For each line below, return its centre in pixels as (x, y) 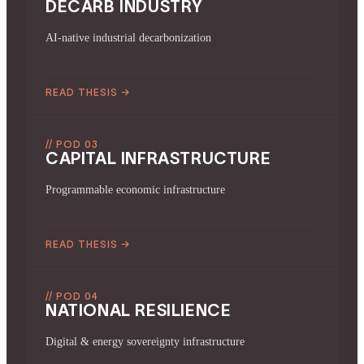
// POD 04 (72, 296)
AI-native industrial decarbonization (128, 37)
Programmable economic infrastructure (135, 189)
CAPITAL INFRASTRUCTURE (158, 158)
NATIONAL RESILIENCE (139, 310)
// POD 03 (72, 144)
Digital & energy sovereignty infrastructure (145, 341)
